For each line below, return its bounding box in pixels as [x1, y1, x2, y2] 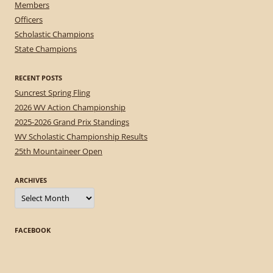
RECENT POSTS [15, 73, 62, 83]
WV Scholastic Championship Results [15, 131, 147, 143]
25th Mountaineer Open [15, 146, 102, 157]
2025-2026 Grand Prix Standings [15, 116, 129, 128]
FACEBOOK [15, 225, 51, 235]
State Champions [15, 43, 77, 55]
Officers [15, 14, 43, 26]
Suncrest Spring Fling [15, 87, 90, 99]
